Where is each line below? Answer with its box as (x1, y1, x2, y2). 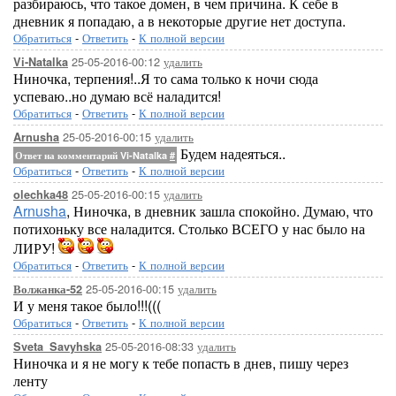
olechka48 (13, 187, 68, 202)
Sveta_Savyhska (13, 339, 102, 354)
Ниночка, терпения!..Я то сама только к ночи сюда (13, 68, 318, 88)
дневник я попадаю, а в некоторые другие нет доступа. (13, 11, 346, 31)
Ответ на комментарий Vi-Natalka (15, 148, 170, 162)
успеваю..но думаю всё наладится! (13, 86, 221, 106)
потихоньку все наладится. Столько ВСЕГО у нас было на (13, 218, 365, 239)
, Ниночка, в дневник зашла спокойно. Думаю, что (66, 201, 373, 221)
